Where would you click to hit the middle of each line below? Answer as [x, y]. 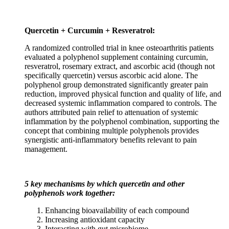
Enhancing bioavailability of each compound [117, 210]
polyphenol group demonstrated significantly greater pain [116, 84]
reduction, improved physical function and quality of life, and [123, 94]
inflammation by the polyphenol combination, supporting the [122, 121]
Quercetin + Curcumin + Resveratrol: [90, 30]
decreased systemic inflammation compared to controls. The [121, 103]
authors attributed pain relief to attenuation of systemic [111, 112]
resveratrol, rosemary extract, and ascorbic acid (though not [120, 66]
